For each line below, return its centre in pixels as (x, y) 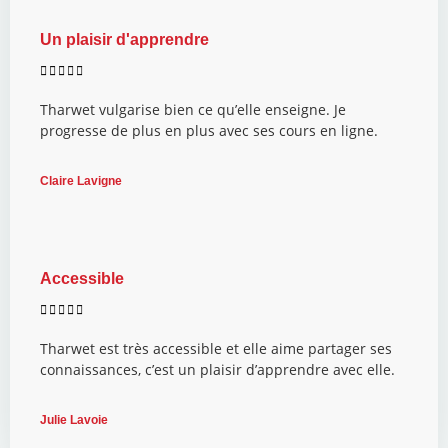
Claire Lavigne (81, 180)
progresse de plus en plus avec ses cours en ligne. (211, 130)
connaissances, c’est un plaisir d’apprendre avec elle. (221, 369)
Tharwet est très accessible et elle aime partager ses (216, 348)
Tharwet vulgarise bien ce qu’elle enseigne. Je (193, 109)
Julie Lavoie (74, 419)
